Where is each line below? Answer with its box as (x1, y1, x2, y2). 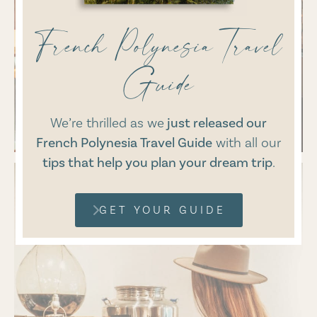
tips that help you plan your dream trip (42, 154, 272, 171)
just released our (164, 114, 267, 131)
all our (241, 134, 281, 151)
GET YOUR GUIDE (98, 203, 226, 217)
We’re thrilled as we (50, 114, 164, 131)
